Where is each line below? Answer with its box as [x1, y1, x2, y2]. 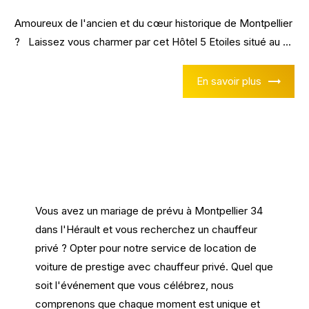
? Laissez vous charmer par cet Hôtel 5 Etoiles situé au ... [14, 34, 292, 48]
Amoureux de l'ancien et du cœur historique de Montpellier [14, 16, 293, 30]
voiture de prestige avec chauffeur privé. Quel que [35, 260, 274, 274]
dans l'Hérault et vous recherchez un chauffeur [35, 223, 258, 237]
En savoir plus [196, 74, 261, 88]
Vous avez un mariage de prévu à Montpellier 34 [35, 204, 263, 218]
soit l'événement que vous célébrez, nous [35, 279, 235, 292]
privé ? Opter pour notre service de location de [35, 241, 257, 255]
